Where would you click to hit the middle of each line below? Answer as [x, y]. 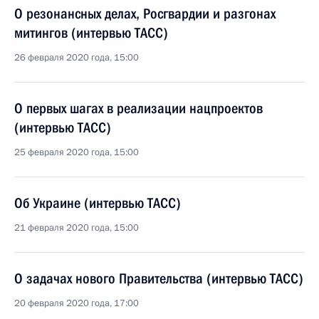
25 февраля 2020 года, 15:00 [77, 152]
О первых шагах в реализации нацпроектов [138, 108]
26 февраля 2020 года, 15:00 [77, 58]
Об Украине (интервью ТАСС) [98, 203]
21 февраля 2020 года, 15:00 [77, 228]
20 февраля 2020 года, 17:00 [77, 303]
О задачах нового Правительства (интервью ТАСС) [159, 278]
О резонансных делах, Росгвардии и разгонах [145, 14]
